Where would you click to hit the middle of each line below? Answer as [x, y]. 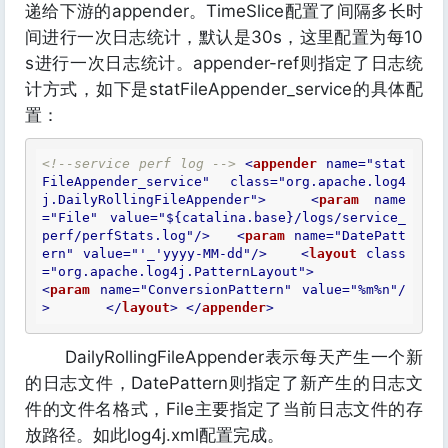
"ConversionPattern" [216, 289]
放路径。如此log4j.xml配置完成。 [154, 435]
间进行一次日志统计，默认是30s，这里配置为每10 [224, 37]
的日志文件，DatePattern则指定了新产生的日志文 [224, 383]
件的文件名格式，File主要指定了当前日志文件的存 [224, 409]
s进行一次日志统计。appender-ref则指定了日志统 [224, 63]
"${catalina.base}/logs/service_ [282, 217]
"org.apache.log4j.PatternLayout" [178, 271]
